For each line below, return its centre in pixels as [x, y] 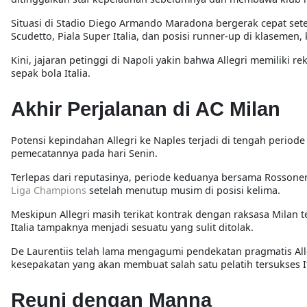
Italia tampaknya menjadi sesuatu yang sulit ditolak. [134, 227]
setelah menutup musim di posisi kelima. [185, 190]
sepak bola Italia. [51, 73]
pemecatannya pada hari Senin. [86, 153]
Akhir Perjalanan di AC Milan [146, 109]
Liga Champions [50, 190]
